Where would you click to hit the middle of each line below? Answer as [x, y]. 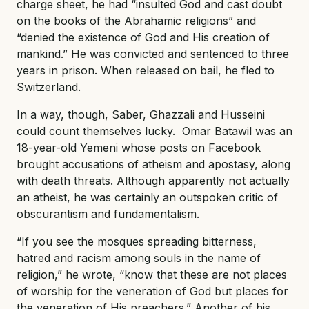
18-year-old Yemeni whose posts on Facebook [139, 148]
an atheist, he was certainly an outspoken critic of [147, 198]
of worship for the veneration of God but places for [152, 291]
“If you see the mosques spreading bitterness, [137, 242]
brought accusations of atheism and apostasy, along [153, 165]
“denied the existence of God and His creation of [143, 38]
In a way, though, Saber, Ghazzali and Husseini [141, 115]
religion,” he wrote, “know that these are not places [152, 275]
